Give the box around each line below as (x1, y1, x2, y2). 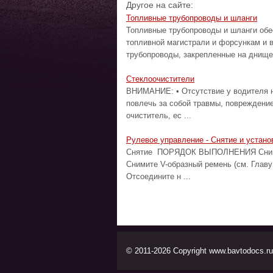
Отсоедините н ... (126, 172, 191, 181)
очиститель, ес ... (126, 111, 191, 120)
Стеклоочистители (126, 74, 194, 83)
